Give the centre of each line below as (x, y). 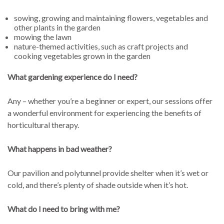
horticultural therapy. (43, 124)
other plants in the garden (57, 27)
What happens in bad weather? (60, 148)
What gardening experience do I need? (73, 76)
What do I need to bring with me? (64, 208)
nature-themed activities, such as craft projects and (101, 46)
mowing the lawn (42, 36)
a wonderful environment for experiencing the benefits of (105, 112)
